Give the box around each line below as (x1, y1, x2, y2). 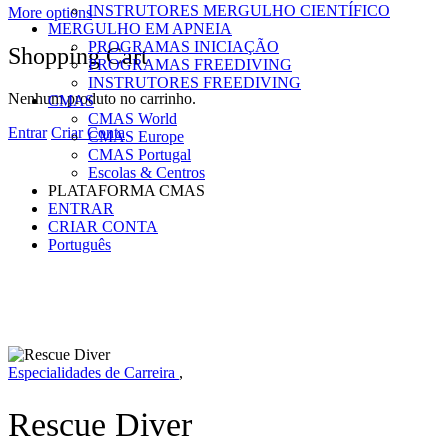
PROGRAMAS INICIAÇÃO (88, 38, 279, 55)
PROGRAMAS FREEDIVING (88, 56, 292, 73)
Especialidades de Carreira (8, 364, 179, 381)
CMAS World (88, 110, 177, 127)
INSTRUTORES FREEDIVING (88, 74, 301, 91)
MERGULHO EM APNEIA (48, 20, 232, 37)
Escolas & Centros (88, 164, 205, 181)
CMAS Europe (88, 128, 184, 145)
